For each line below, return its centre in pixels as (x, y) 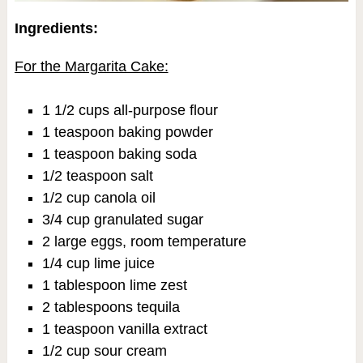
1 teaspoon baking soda (119, 154)
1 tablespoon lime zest (114, 286)
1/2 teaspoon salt (97, 176)
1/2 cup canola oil (98, 198)
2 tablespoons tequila (111, 307)
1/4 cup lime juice (98, 264)
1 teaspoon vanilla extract (124, 329)
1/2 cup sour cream (104, 351)
